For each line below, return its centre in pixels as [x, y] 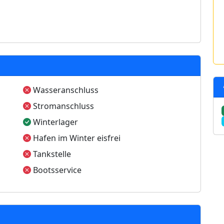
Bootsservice [56, 170]
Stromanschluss [62, 106]
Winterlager [54, 122]
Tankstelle [51, 154]
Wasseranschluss [65, 90]
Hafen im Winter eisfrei [76, 138]
